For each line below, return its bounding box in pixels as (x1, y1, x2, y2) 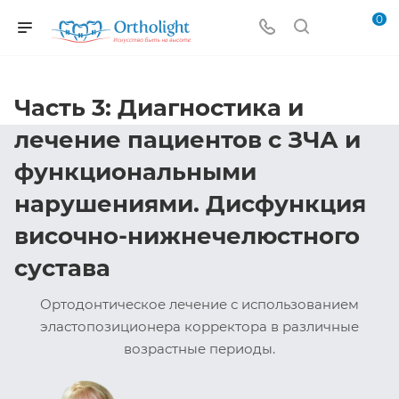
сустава (14, 254, 110, 282)
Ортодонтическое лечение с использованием (40, 296, 359, 313)
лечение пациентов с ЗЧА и (14, 126, 361, 154)
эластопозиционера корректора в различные (40, 318, 359, 335)
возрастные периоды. (124, 340, 275, 357)
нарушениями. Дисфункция (14, 190, 366, 218)
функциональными (14, 158, 256, 186)
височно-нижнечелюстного (14, 222, 360, 250)
